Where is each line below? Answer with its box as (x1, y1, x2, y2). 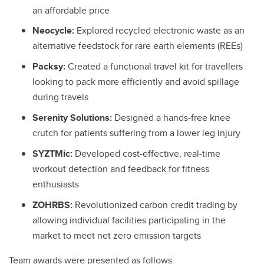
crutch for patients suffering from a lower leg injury (32, 126, 240, 140)
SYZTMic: (32, 146, 75, 160)
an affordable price (32, 3, 110, 17)
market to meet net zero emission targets (32, 228, 201, 242)
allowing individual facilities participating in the (32, 213, 226, 227)
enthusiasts (32, 177, 79, 191)
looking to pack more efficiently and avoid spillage (32, 75, 239, 89)
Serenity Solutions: (32, 111, 114, 125)
